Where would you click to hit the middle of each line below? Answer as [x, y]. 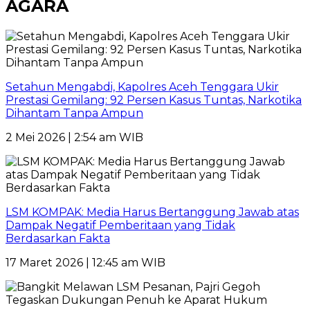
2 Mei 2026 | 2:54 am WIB [74, 137]
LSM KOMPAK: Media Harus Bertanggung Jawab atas [152, 212]
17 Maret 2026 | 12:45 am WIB [85, 262]
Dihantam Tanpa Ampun [74, 113]
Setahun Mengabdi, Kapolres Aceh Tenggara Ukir [142, 86]
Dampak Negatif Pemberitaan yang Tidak [120, 225]
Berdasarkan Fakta [58, 238]
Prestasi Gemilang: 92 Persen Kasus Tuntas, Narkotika [154, 100]
